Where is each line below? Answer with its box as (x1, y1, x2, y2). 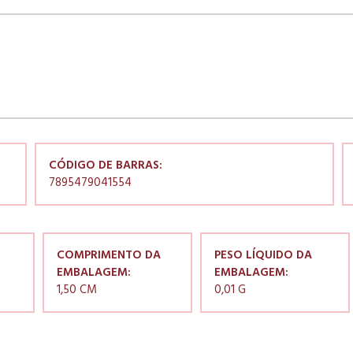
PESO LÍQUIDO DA (214, 246, 312, 266)
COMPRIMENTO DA (57, 246, 161, 266)
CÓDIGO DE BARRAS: (49, 156, 162, 176)
